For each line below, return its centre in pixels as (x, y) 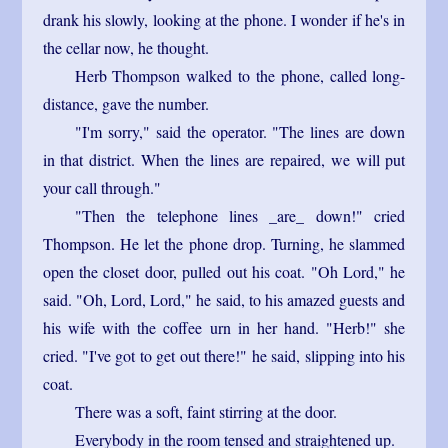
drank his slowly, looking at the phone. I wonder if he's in (224, 19)
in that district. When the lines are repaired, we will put (224, 159)
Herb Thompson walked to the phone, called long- (240, 75)
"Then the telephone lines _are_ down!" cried (240, 215)
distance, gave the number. (125, 103)
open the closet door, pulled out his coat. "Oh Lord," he (224, 271)
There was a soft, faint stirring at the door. (205, 411)
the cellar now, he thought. (125, 47)
